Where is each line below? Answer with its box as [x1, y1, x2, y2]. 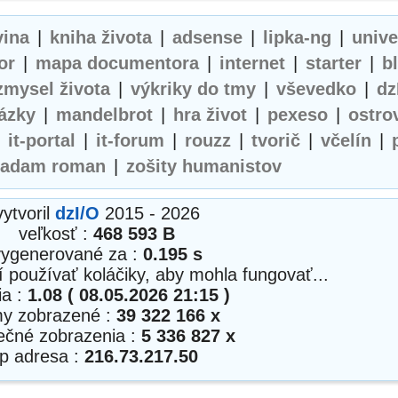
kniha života [49, 28, 152, 47]
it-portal [8, 131, 76, 150]
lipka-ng [262, 28, 331, 47]
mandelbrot [56, 105, 153, 124]
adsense [171, 28, 243, 47]
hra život [173, 105, 247, 124]
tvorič [251, 131, 300, 150]
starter [305, 53, 362, 73]
